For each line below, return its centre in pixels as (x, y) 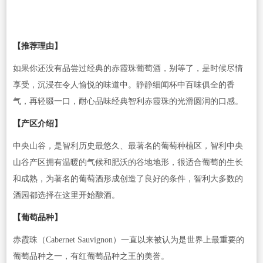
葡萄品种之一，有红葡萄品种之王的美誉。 (91, 256)
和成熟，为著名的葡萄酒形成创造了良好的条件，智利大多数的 (128, 178)
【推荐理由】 (37, 46)
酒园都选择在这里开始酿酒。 (66, 195)
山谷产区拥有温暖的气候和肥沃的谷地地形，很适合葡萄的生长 (128, 162)
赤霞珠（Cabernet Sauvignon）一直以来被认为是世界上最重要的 (128, 240)
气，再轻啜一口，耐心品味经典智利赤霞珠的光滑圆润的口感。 (128, 101)
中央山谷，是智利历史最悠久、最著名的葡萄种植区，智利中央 (128, 146)
